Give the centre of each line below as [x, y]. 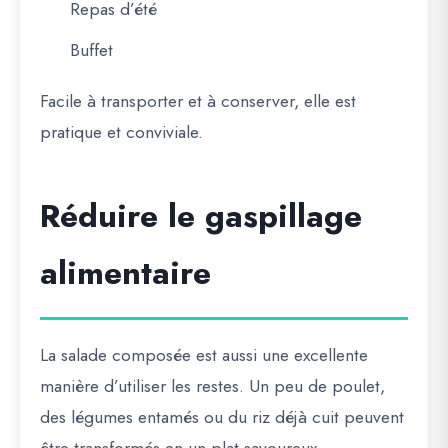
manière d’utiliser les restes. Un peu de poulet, [212, 385]
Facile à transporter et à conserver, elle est [198, 100]
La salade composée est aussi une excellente [204, 354]
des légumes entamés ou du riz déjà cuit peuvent [222, 416]
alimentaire [125, 272]
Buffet [91, 49]
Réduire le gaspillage [201, 215]
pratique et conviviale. [121, 131]
